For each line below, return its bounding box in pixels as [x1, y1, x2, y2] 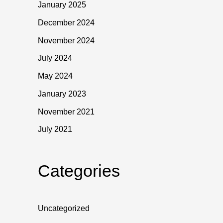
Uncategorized [38, 204, 90, 213]
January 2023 [38, 89, 86, 98]
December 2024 [38, 18, 95, 27]
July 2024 [38, 54, 72, 63]
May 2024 [38, 72, 73, 81]
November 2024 [38, 36, 95, 45]
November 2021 [38, 107, 95, 116]
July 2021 [38, 125, 72, 134]
